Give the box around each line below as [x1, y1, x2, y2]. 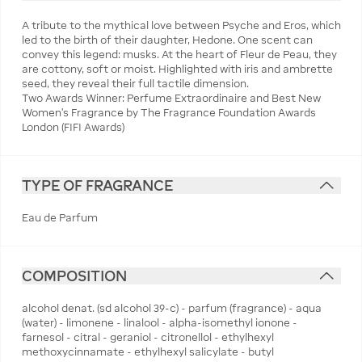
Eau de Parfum [21, 211, 98, 224]
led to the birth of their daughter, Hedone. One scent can [21, 33, 313, 46]
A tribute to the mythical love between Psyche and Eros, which [21, 19, 341, 32]
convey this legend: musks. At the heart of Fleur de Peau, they [21, 48, 337, 61]
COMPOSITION [21, 267, 127, 284]
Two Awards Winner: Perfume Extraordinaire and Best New [21, 91, 321, 104]
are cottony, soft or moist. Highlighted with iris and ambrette [21, 62, 333, 75]
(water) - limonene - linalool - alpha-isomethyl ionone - [21, 317, 297, 329]
